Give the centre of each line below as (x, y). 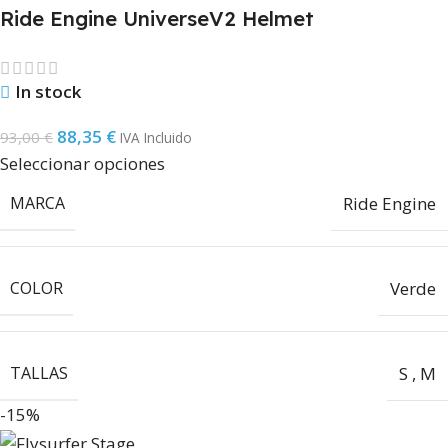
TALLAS (39, 372)
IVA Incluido (156, 137)
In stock (48, 91)
